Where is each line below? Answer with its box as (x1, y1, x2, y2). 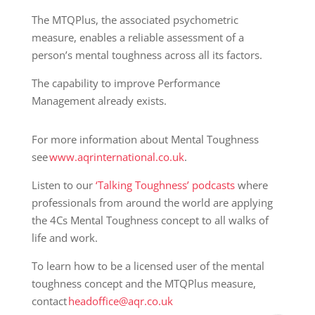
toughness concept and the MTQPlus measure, (31, 276, 256, 291)
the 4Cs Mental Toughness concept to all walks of (31, 213, 269, 228)
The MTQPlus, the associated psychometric (31, 13, 238, 27)
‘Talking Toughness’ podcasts (95, 178, 235, 193)
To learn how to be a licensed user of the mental (31, 259, 264, 274)
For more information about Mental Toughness (31, 132, 259, 147)
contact (31, 294, 68, 309)
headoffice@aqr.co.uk (67, 294, 173, 309)
